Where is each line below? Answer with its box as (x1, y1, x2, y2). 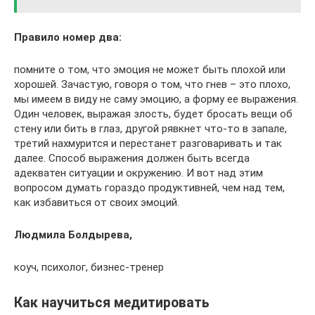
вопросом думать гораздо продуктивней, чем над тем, (14, 181, 285, 194)
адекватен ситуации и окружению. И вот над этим (14, 166, 263, 179)
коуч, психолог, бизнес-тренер (14, 260, 164, 274)
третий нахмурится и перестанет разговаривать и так (14, 136, 282, 150)
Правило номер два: (14, 30, 122, 44)
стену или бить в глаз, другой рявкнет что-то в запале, (14, 122, 287, 135)
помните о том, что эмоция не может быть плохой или (14, 63, 285, 76)
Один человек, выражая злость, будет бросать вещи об (14, 107, 292, 120)
